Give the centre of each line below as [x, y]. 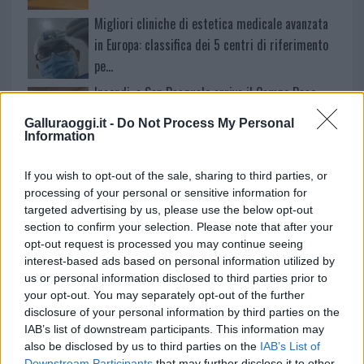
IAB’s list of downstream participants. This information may [174, 329]
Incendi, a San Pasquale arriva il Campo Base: [206, 92]
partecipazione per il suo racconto [178, 182]
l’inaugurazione [131, 113]
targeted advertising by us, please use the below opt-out [169, 209]
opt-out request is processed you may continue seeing [164, 243]
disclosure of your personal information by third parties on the [182, 312]
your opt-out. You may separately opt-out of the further [165, 295]
